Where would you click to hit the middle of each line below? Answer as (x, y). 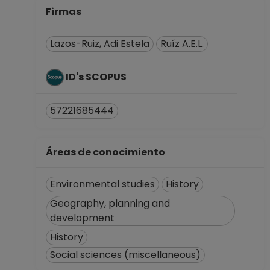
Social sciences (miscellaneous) (125, 255)
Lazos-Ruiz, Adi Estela (100, 44)
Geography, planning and (110, 203)
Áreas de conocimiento (107, 152)
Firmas (65, 12)
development (82, 218)
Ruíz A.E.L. (182, 44)
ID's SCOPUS (97, 77)
